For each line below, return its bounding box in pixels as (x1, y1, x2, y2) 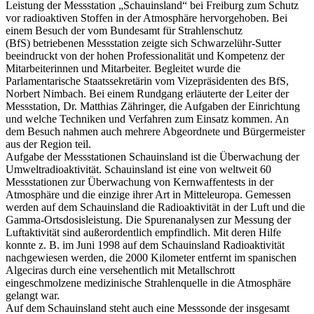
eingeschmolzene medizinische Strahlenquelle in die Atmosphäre (6, 276, 291, 289)
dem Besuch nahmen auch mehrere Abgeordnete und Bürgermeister (6, 125, 305, 137)
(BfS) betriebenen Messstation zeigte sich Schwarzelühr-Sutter (6, 36, 281, 49)
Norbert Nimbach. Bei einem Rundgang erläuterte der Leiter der (6, 87, 289, 100)
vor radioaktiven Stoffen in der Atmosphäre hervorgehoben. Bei (6, 11, 287, 24)
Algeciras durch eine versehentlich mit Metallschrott (6, 264, 235, 276)
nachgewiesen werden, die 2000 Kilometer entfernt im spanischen (6, 251, 296, 264)
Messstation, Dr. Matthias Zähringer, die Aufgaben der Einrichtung (6, 100, 300, 112)
